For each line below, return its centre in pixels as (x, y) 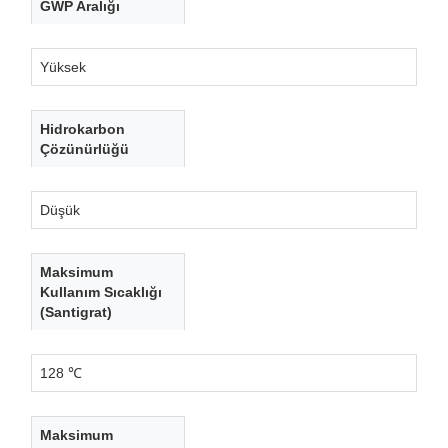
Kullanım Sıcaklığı (101, 291)
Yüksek (63, 66)
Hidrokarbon (82, 128)
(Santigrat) (76, 311)
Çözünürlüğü (84, 148)
